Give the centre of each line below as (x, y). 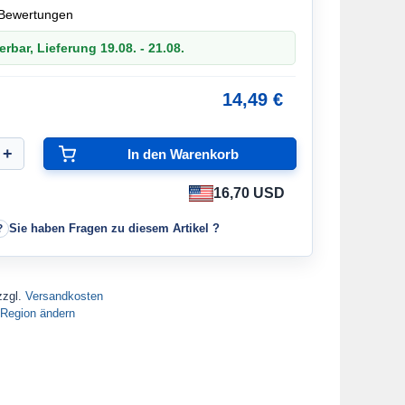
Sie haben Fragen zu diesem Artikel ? (114, 228)
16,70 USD (249, 193)
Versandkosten (64, 296)
